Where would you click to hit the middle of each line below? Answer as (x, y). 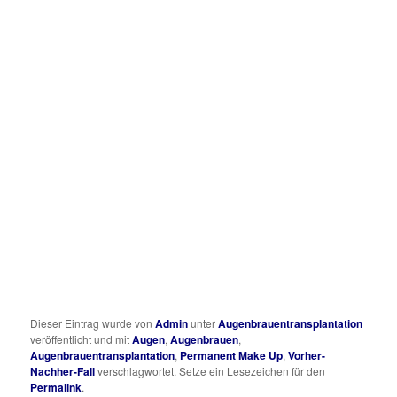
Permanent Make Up (232, 355)
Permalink (56, 387)
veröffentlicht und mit (82, 339)
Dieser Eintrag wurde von (93, 323)
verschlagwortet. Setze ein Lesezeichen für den (210, 370)
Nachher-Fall (63, 371)
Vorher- (307, 355)
